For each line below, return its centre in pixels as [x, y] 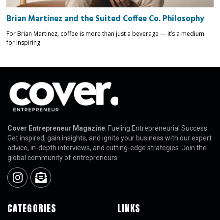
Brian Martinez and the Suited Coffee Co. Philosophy [106, 19]
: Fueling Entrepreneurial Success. [157, 128]
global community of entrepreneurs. [63, 157]
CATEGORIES [32, 208]
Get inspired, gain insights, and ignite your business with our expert [110, 138]
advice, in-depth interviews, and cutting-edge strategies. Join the [107, 148]
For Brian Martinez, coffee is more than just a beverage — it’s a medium [106, 33]
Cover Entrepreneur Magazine [56, 128]
